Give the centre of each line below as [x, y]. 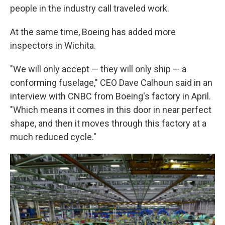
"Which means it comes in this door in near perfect [111, 110]
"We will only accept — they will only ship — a [98, 69]
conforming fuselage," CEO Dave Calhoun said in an [111, 83]
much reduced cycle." [53, 137]
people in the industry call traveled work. [90, 8]
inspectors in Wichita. [53, 45]
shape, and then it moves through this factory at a [108, 123]
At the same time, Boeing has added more [93, 32]
